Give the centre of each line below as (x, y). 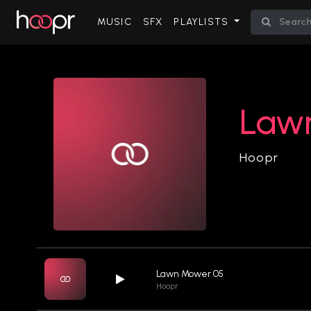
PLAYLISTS (203, 22)
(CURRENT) (160, 21)
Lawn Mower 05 (190, 274)
